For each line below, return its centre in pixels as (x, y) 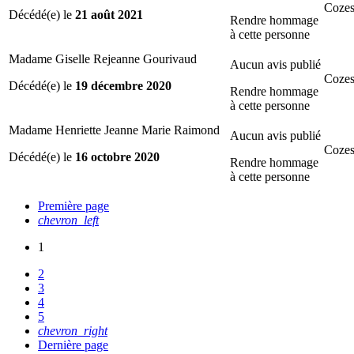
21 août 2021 (109, 14)
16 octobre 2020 (117, 156)
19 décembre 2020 (123, 85)
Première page (73, 205)
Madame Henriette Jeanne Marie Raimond (114, 130)
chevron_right (73, 330)
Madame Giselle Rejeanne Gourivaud (103, 58)
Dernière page (73, 345)
